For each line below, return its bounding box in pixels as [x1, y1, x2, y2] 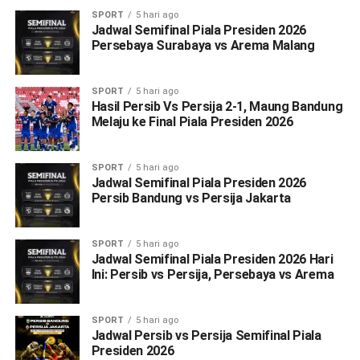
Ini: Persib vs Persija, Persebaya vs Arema [91, 266, 334, 282]
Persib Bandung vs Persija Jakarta [91, 190, 292, 206]
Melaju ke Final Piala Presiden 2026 [91, 113, 293, 129]
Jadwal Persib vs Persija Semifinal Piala [91, 327, 321, 343]
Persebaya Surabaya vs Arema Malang [91, 37, 315, 53]
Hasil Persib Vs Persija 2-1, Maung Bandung [91, 98, 343, 114]
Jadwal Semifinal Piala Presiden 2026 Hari [91, 251, 333, 267]
